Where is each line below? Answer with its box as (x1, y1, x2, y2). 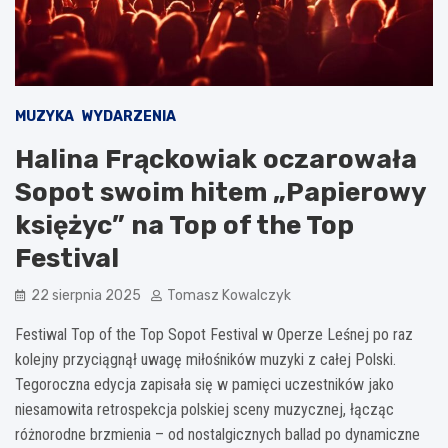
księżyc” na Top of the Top (15, 209, 354, 241)
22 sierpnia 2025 (31, 286, 141, 304)
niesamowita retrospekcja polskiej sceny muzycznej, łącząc (15, 399, 394, 419)
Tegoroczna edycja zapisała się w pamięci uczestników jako (15, 374, 394, 394)
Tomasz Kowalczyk (167, 286, 291, 304)
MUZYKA (15, 107, 74, 125)
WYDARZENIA (82, 107, 176, 125)
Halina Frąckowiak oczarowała (15, 143, 417, 175)
